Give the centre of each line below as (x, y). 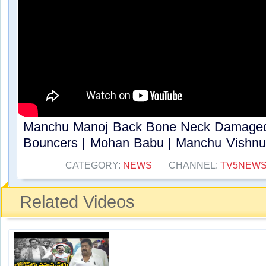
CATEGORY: (94, 165)
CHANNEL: (194, 165)
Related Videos (77, 202)
